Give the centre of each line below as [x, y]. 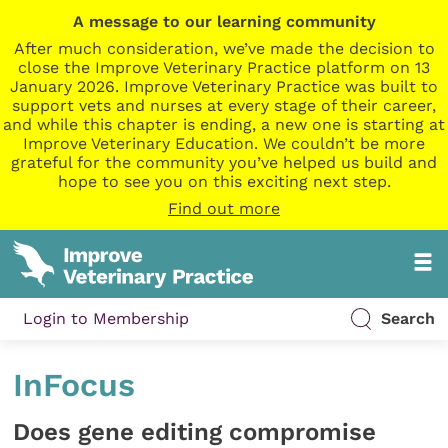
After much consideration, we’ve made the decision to [224, 48]
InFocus [74, 385]
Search [407, 319]
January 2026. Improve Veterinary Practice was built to [224, 86]
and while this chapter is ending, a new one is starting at [224, 124]
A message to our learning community [224, 21]
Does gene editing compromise [195, 431]
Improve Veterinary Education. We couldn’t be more [224, 143]
